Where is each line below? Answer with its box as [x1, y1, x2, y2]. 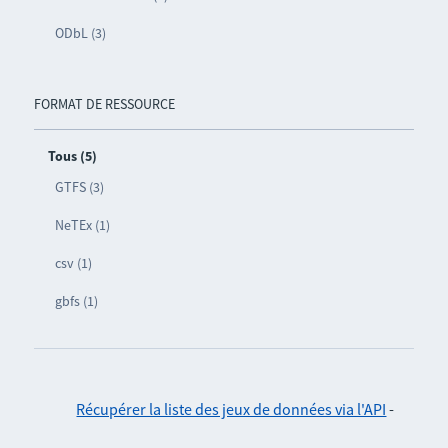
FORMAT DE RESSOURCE [33, 95, 175, 114]
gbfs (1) [54, 292, 98, 311]
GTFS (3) [54, 178, 104, 197]
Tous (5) [47, 147, 97, 166]
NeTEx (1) [54, 216, 110, 235]
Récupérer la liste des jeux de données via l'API [76, 399, 387, 420]
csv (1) [54, 254, 92, 273]
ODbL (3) [54, 24, 106, 43]
